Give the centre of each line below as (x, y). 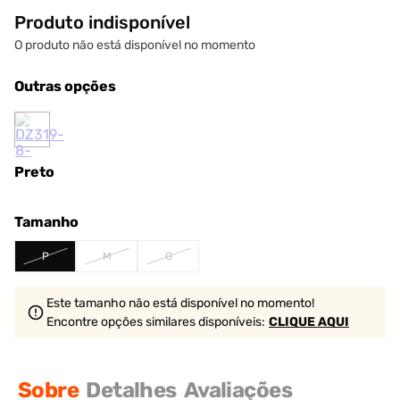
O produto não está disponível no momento (135, 45)
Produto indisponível (102, 22)
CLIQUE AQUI (309, 322)
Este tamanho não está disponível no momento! (180, 303)
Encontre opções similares (121, 322)
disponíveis (229, 322)
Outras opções (65, 86)
